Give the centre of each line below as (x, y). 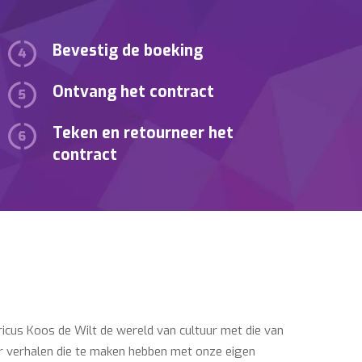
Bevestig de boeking (128, 51)
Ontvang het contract (134, 92)
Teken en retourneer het (143, 133)
